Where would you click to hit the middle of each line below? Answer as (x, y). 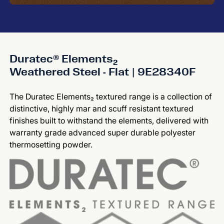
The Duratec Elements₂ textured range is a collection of (111, 96)
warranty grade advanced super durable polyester (103, 132)
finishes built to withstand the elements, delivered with (109, 120)
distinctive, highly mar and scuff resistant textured (102, 108)
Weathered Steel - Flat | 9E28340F (103, 72)
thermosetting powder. (51, 144)
